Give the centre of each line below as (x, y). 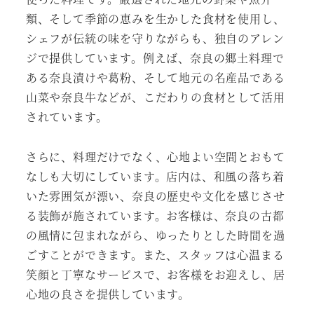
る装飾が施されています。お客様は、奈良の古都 (155, 216)
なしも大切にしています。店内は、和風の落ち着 (155, 177)
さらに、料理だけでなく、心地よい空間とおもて (155, 157)
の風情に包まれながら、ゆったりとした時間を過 (155, 235)
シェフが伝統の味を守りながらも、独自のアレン (155, 39)
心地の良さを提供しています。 (108, 294)
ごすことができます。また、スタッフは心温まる (155, 255)
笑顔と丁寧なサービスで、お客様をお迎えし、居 (155, 275)
